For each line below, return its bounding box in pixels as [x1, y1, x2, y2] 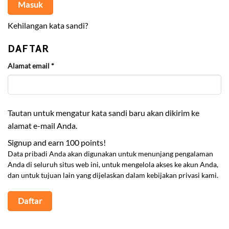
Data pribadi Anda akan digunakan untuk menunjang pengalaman [8, 150, 213, 158]
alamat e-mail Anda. [8, 121, 77, 131]
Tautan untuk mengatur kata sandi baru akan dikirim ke [8, 108, 199, 118]
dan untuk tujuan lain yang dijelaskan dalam [8, 171, 147, 180]
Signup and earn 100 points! [8, 138, 106, 148]
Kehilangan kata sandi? [8, 20, 88, 31]
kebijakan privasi [147, 171, 200, 180]
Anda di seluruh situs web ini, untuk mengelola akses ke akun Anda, [8, 161, 218, 169]
